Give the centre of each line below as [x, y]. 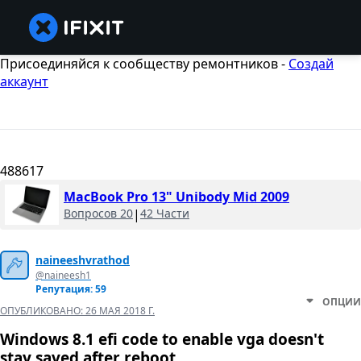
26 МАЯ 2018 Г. [120, 311]
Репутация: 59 [71, 289]
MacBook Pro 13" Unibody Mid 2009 [176, 197]
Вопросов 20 [98, 214]
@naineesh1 [63, 276]
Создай [311, 64]
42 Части [165, 214]
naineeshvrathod [83, 260]
